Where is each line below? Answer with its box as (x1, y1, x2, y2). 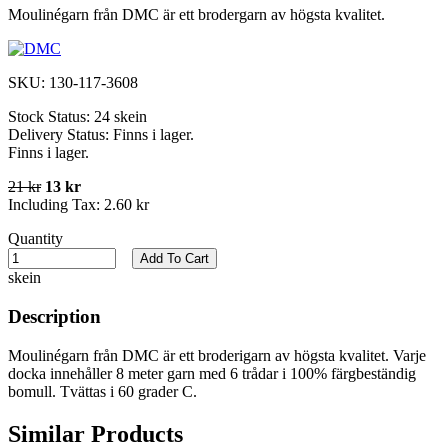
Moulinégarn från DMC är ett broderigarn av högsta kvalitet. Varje (8, 346, 426, 364)
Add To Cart (140, 251, 209, 267)
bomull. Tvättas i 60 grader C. (8, 382, 197, 400)
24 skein (94, 108, 147, 126)
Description (8, 306, 101, 328)
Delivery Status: (8, 126, 113, 144)
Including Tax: (8, 196, 104, 214)
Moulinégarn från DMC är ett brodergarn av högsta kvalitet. (8, 6, 385, 24)
